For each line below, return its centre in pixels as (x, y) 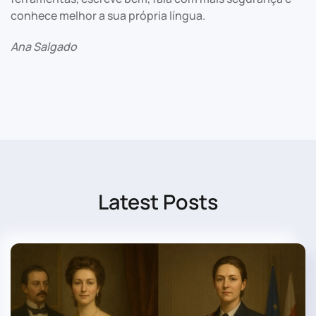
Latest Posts (158, 202)
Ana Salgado (44, 47)
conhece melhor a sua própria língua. (108, 16)
